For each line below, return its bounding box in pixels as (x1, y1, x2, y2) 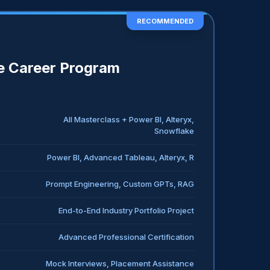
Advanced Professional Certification (58, 231, 194, 242)
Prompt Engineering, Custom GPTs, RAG (46, 178, 194, 189)
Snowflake (154, 125, 194, 136)
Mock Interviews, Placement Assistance (46, 258, 194, 268)
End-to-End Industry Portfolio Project (58, 205, 194, 215)
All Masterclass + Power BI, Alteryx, (63, 114, 194, 124)
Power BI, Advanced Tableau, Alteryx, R (47, 152, 194, 162)
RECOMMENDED (137, 16, 193, 25)
